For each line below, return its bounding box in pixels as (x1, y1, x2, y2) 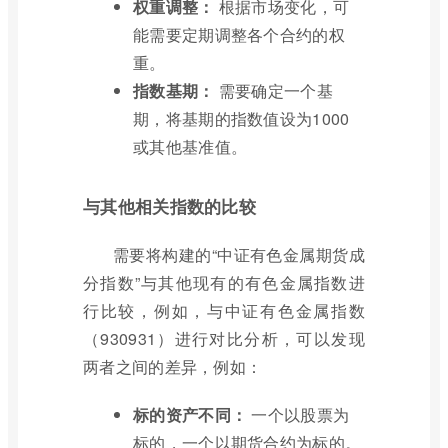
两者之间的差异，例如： (83, 355, 263, 378)
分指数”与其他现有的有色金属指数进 (83, 271, 365, 294)
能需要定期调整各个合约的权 (133, 23, 345, 46)
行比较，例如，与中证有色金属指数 (83, 299, 365, 322)
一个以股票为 (247, 403, 350, 426)
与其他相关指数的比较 (83, 194, 256, 218)
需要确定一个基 (214, 79, 333, 102)
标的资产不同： (133, 403, 248, 426)
